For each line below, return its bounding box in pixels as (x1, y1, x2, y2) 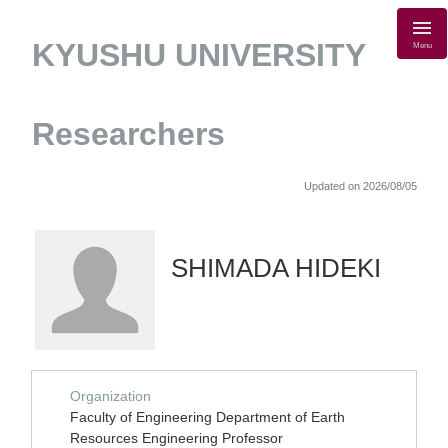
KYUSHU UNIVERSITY (32, 37, 365, 73)
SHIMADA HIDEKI (171, 254, 381, 282)
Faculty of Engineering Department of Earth (70, 409, 345, 425)
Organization (70, 388, 151, 404)
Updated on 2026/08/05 (304, 180, 417, 192)
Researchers (32, 116, 225, 152)
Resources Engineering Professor (70, 430, 283, 446)
